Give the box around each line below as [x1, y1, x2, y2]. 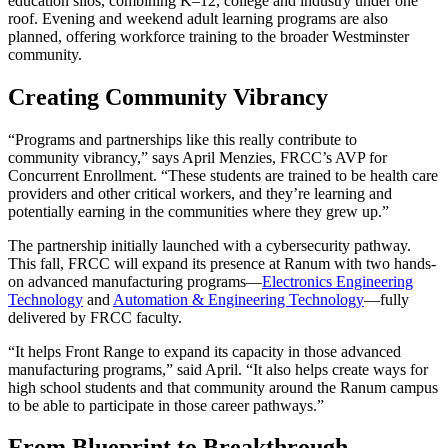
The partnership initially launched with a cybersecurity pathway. [8, 236, 411, 254]
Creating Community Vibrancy [8, 83, 328, 110]
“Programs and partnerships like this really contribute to [8, 130, 357, 148]
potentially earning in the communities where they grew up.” [8, 202, 393, 220]
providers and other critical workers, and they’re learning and [8, 184, 392, 202]
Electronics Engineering [262, 272, 413, 290]
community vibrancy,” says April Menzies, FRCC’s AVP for [8, 148, 387, 166]
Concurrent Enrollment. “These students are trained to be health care [8, 166, 438, 184]
